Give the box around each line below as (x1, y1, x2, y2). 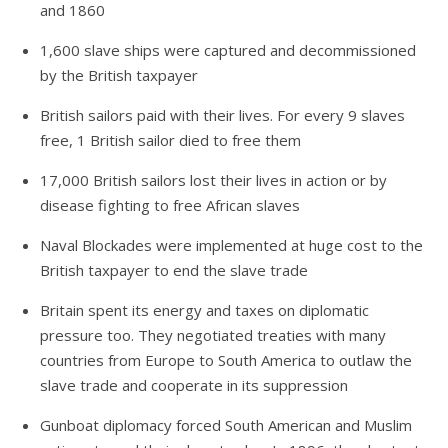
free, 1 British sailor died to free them (40, 129, 301, 150)
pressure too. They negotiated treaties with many (40, 324, 386, 345)
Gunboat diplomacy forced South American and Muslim (40, 414, 412, 435)
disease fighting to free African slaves (40, 194, 300, 215)
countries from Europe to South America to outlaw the (40, 349, 412, 370)
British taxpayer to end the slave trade (40, 259, 308, 280)
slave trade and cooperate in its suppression (40, 374, 348, 395)
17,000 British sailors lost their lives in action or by (40, 169, 387, 190)
